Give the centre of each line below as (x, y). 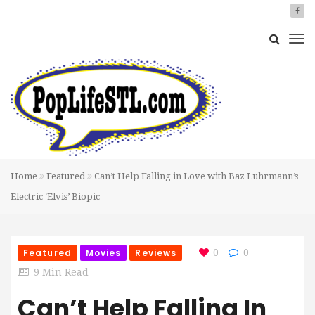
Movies (103, 253)
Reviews (156, 253)
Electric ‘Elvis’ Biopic (55, 197)
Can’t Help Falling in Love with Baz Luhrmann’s (195, 176)
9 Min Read (61, 272)
